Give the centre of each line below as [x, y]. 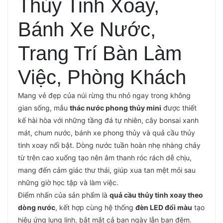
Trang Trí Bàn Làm [100, 54]
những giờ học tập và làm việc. [68, 183]
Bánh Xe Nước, [87, 30]
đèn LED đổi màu [164, 208]
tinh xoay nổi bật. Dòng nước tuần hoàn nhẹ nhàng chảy [109, 145]
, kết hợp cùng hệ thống [95, 208]
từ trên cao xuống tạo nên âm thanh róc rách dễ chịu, [105, 158]
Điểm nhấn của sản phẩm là [64, 195]
